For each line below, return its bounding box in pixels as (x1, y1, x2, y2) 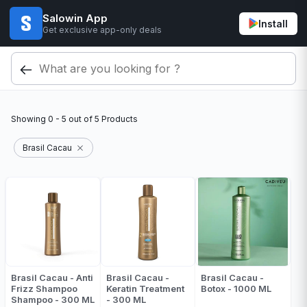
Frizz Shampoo (11, 283, 77, 294)
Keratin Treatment (106, 283, 184, 294)
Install (258, 17, 288, 29)
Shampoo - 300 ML (11, 294, 95, 305)
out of (66, 114, 95, 124)
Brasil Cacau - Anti (11, 272, 93, 283)
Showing (11, 114, 48, 124)
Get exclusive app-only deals (42, 24, 162, 35)
